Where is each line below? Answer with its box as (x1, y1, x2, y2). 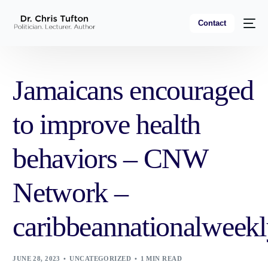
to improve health (13, 108, 201, 140)
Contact (197, 18, 226, 28)
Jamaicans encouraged (13, 74, 254, 106)
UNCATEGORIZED (69, 255, 132, 262)
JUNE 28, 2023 (13, 255, 60, 262)
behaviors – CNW (13, 142, 208, 174)
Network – (13, 176, 128, 208)
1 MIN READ (140, 255, 182, 262)
